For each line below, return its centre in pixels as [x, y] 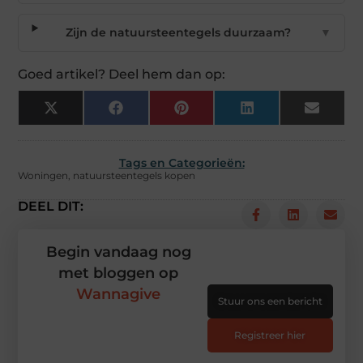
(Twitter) [82, 124]
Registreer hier [270, 335]
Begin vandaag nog [118, 252]
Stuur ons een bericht [270, 301]
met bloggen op [119, 273]
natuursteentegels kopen [135, 176]
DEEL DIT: [51, 207]
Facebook [151, 113]
